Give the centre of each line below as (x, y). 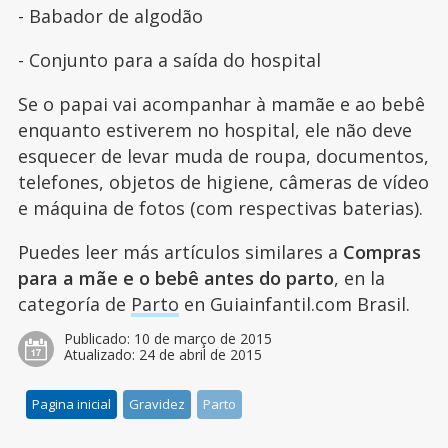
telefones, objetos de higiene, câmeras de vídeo (223, 181)
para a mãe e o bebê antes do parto (175, 277)
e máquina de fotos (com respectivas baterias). (220, 207)
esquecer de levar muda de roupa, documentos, (223, 155)
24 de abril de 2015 (200, 354)
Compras (381, 251)
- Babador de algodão (110, 15)
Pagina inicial (72, 403)
